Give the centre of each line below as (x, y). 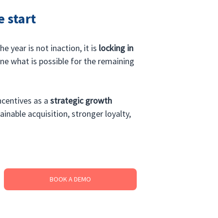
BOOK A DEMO (70, 179)
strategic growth (82, 100)
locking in (117, 48)
